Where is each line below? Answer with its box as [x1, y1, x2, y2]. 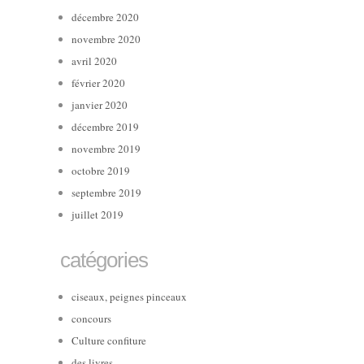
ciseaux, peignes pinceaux [71, 288, 187, 304]
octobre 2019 [71, 162, 130, 178]
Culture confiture [71, 332, 146, 348]
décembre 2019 [71, 119, 139, 134]
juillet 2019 [71, 206, 123, 222]
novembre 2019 [71, 141, 141, 156]
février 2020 [71, 75, 125, 90]
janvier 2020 [71, 97, 128, 112]
